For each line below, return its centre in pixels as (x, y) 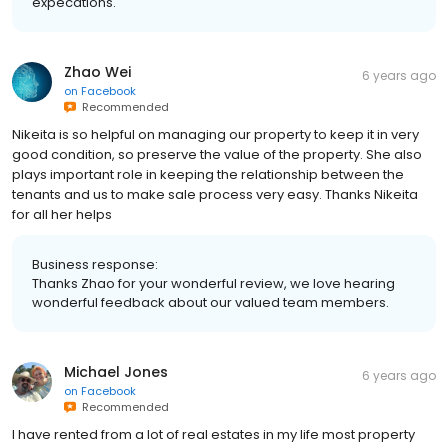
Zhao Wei (97, 71)
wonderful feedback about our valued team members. (210, 302)
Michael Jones (116, 371)
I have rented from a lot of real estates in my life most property (213, 434)
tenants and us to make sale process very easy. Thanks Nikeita (215, 194)
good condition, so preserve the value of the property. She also (217, 154)
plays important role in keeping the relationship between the (208, 174)
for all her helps (62, 214)
